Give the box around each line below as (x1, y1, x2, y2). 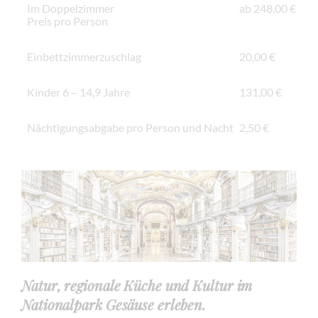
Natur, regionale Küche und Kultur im (21, 275, 253, 295)
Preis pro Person (27, 13, 108, 28)
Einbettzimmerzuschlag (27, 49, 141, 63)
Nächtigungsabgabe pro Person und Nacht (27, 120, 234, 134)
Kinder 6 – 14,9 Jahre (27, 84, 130, 99)
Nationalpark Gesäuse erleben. (21, 295, 207, 314)
